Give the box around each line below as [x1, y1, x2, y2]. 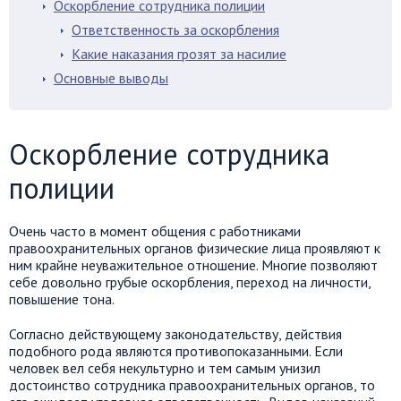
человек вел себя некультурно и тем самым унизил [9, 359, 320, 377]
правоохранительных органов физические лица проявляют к [9, 239, 380, 257]
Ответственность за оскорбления [72, 21, 279, 38]
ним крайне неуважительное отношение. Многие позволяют [9, 256, 378, 274]
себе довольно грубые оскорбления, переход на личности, [9, 273, 371, 291]
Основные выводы [54, 69, 168, 87]
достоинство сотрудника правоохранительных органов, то [9, 376, 375, 394]
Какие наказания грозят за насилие [72, 45, 286, 63]
